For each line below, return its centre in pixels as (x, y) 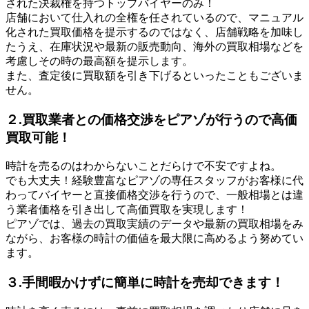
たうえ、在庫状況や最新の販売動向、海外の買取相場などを (154, 46)
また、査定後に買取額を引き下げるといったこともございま (154, 75)
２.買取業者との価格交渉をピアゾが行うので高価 (151, 119)
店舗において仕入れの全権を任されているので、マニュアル (154, 17)
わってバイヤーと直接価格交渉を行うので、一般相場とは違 (154, 195)
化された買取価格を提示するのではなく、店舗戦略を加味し (154, 32)
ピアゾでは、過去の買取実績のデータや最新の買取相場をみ (154, 224)
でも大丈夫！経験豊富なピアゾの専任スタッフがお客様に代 (154, 181)
